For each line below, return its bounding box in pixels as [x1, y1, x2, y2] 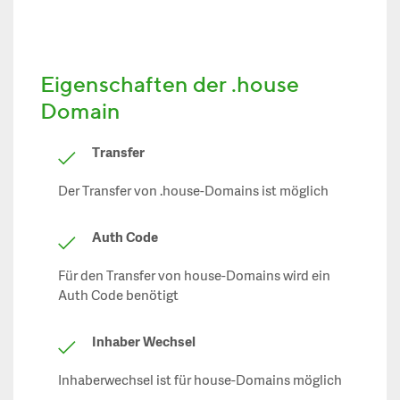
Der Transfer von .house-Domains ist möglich [58, 183, 329, 201]
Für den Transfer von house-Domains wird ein [58, 268, 330, 286]
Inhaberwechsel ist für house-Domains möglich [58, 372, 342, 390]
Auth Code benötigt [58, 287, 179, 305]
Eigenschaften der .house [40, 71, 299, 97]
